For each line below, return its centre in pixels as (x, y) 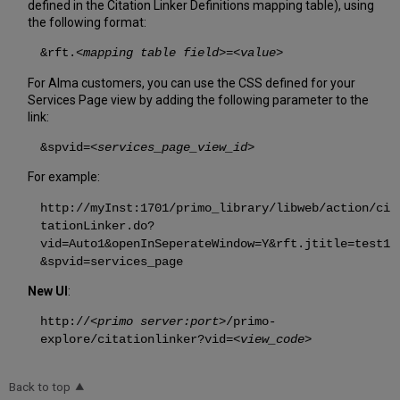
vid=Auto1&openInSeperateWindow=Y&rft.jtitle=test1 (215, 243)
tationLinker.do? (97, 225)
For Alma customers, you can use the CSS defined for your (191, 83)
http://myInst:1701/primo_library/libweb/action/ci (215, 208)
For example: (63, 177)
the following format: (87, 22)
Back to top (40, 387)
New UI (47, 292)
